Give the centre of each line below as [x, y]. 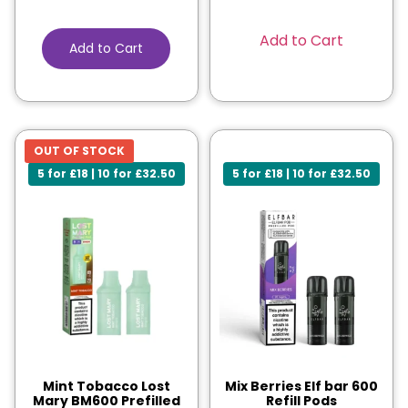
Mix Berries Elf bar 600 [301, 386]
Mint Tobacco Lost [106, 386]
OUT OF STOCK [80, 150]
